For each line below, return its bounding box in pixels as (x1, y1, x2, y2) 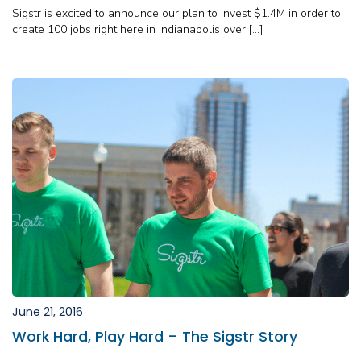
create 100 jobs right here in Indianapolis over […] (12, 21, 263, 37)
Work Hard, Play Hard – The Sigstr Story (12, 327, 297, 347)
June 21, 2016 (12, 304, 83, 321)
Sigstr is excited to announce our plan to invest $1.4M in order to (12, 5, 341, 21)
